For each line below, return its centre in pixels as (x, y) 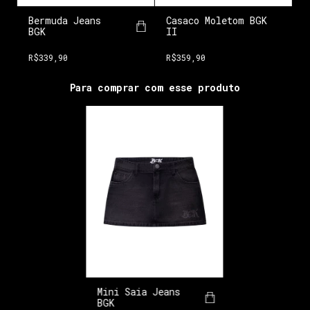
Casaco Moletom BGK (216, 21)
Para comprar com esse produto (155, 87)
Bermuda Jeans (64, 21)
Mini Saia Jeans (139, 292)
